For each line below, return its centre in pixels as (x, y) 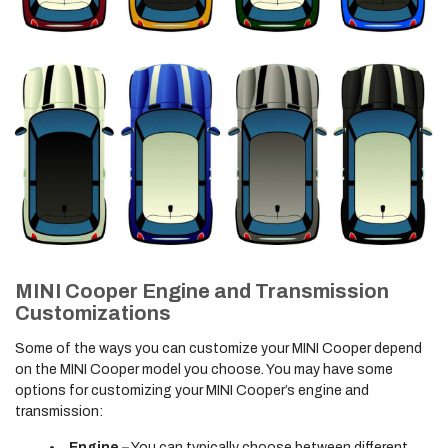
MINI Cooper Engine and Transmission (202, 291)
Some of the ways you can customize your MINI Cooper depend (218, 348)
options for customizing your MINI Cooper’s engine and (192, 390)
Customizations (93, 313)
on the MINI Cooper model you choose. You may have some (204, 369)
